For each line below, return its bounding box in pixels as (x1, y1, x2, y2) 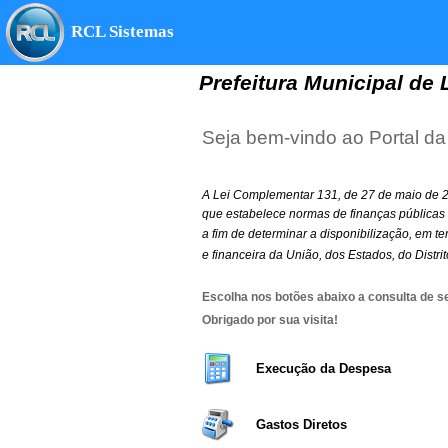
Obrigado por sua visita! (202, 312, 338, 327)
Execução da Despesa (256, 361, 391, 377)
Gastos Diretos (256, 417, 347, 433)
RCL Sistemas (71, 22, 174, 41)
